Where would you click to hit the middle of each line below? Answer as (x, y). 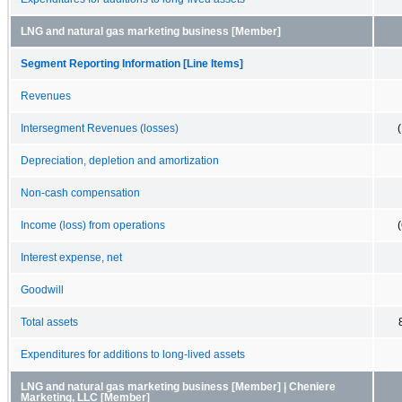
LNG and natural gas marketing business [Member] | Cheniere (178, 386)
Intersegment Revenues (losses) (100, 128)
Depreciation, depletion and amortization (120, 160)
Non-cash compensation (80, 192)
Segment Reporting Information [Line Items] (132, 63)
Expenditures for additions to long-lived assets (133, 354)
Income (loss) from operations (93, 225)
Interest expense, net (71, 257)
